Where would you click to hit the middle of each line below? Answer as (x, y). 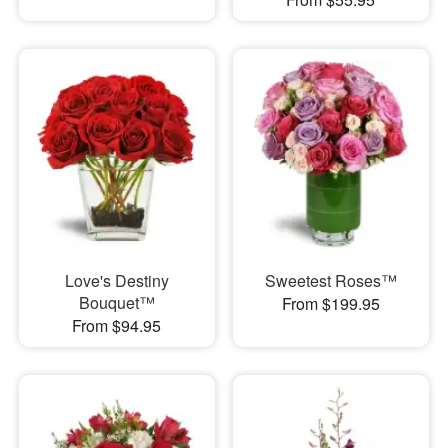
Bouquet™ (116, 302)
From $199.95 (330, 303)
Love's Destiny (116, 280)
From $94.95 (117, 325)
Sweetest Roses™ (330, 280)
